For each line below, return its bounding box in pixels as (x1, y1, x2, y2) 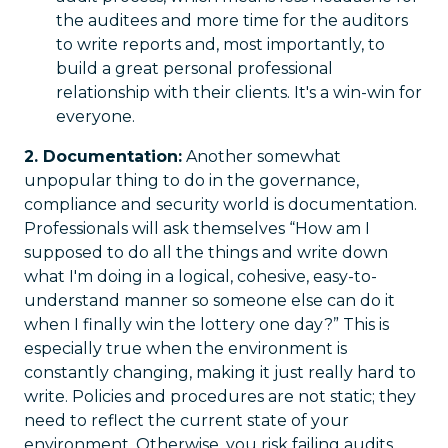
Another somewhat (182, 147, 341, 166)
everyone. (56, 107, 135, 126)
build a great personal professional (56, 59, 333, 78)
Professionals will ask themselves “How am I (24, 219, 370, 238)
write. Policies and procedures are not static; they (24, 387, 416, 406)
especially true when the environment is (24, 339, 347, 358)
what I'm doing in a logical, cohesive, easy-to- (24, 267, 377, 286)
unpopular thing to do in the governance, (24, 171, 359, 190)
